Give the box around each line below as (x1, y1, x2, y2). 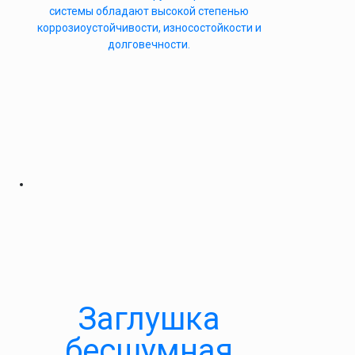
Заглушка (78, 300, 220, 338)
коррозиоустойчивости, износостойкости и (36, 21, 261, 34)
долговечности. (108, 38, 190, 51)
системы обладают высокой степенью (49, 5, 249, 17)
